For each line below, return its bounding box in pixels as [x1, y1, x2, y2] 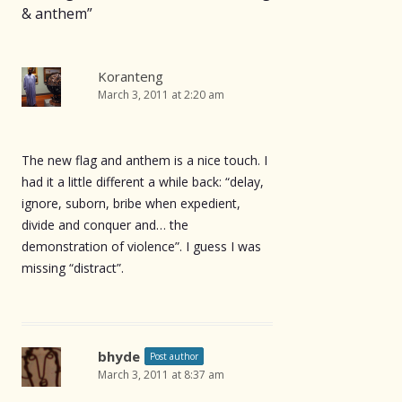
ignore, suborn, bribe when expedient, [22, 194, 240, 212]
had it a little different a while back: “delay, [22, 172, 264, 190]
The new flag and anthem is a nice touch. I [22, 151, 267, 169]
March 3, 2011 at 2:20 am [98, 86, 224, 102]
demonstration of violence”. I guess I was [22, 237, 261, 255]
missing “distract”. [22, 258, 124, 276]
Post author [150, 349, 198, 363]
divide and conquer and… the [22, 215, 188, 233]
